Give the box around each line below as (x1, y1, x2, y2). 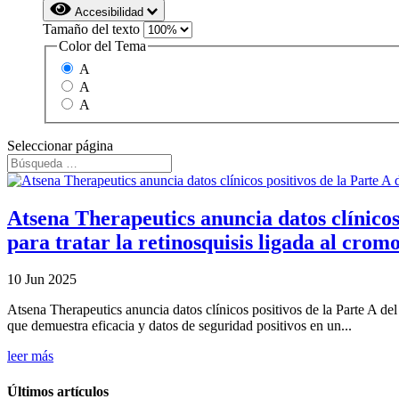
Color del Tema (59, 38, 146, 53)
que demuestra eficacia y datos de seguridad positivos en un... (7, 318, 352, 334)
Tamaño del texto (43, 21, 143, 37)
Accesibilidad (75, 5, 147, 19)
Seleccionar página (7, 137, 113, 153)
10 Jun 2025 (7, 272, 77, 288)
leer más (7, 348, 53, 364)
